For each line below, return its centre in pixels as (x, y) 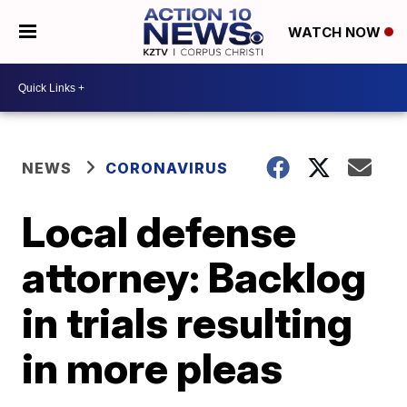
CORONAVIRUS (167, 168)
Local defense (159, 232)
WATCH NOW (336, 33)
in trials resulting (188, 323)
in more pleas (153, 368)
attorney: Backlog (194, 277)
